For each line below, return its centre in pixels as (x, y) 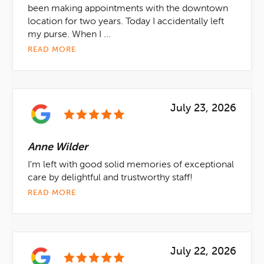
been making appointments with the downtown (128, 9)
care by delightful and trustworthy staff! (110, 178)
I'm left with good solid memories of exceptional (131, 165)
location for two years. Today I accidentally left (126, 22)
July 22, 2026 (203, 252)
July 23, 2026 (203, 108)
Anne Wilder (58, 147)
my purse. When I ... (69, 35)
